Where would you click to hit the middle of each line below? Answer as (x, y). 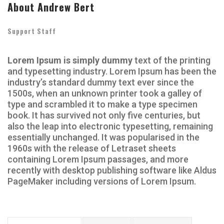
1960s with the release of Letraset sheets (92, 148)
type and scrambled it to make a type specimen (102, 104)
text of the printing (171, 60)
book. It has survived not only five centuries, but (104, 115)
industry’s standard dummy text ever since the (101, 82)
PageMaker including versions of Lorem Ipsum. (102, 181)
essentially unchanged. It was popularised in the (103, 137)
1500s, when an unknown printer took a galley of (105, 93)
